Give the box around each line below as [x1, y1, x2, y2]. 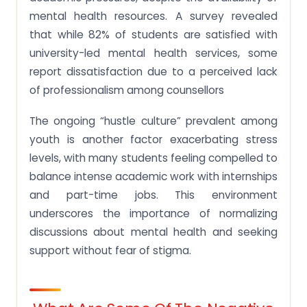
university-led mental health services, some [29, 46, 278, 61]
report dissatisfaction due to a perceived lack [29, 64, 278, 79]
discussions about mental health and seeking [29, 225, 278, 240]
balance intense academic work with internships [29, 169, 278, 184]
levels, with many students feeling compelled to [29, 151, 278, 166]
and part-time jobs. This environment [29, 188, 278, 203]
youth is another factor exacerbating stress [29, 132, 278, 147]
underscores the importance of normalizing [29, 206, 278, 221]
